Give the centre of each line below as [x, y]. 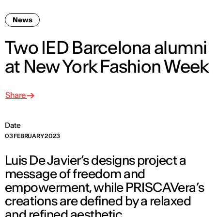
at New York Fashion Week [107, 66]
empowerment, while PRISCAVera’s [105, 187]
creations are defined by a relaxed [98, 201]
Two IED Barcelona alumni [106, 47]
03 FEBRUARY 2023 [33, 136]
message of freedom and [75, 174]
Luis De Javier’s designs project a [96, 160]
